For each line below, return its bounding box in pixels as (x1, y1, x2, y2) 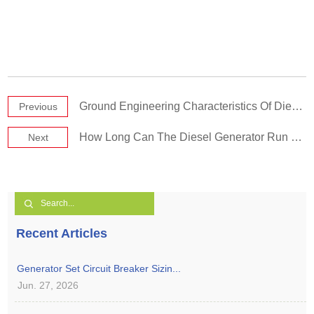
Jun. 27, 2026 (18, 279, 79, 291)
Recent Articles (16, 226, 108, 240)
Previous (18, 100, 57, 112)
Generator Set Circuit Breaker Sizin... (17, 262, 182, 274)
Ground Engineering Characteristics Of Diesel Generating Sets (79, 100, 292, 112)
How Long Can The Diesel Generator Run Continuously (79, 130, 292, 143)
